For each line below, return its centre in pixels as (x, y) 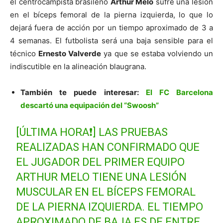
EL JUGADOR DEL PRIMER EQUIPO (101, 162)
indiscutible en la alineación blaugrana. (78, 67)
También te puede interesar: (83, 93)
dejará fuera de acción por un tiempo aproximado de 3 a (111, 28)
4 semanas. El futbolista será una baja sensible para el (111, 41)
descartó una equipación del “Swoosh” (90, 106)
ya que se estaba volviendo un (157, 54)
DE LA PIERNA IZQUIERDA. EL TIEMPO (110, 207)
